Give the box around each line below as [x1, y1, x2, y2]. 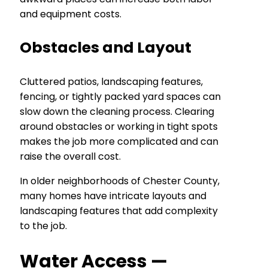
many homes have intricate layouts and [20, 189, 206, 203]
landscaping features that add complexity [20, 204, 218, 218]
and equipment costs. [20, 7, 121, 22]
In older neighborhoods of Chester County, [20, 174, 220, 188]
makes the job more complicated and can [20, 135, 218, 149]
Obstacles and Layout [20, 37, 191, 59]
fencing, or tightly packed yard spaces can [20, 90, 221, 104]
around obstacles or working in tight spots [20, 120, 218, 134]
